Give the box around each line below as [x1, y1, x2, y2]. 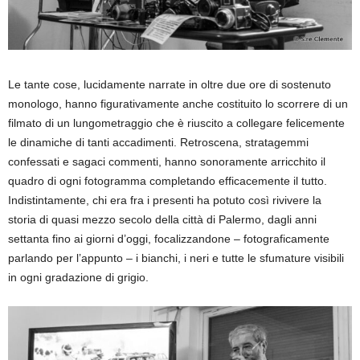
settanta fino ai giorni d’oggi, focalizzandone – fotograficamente [8, 231, 329, 245]
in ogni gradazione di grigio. [8, 270, 149, 284]
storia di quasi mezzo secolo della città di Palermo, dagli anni [8, 212, 317, 226]
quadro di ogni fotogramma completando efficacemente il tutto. [8, 174, 327, 187]
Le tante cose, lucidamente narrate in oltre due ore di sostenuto [8, 77, 331, 91]
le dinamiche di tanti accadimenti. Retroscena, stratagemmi [8, 135, 309, 149]
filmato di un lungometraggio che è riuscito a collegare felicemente [8, 116, 345, 129]
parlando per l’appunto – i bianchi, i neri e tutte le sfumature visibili [8, 251, 344, 264]
